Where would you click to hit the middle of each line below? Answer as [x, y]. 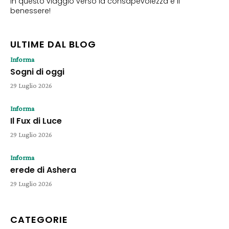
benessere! [30, 10]
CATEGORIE [39, 219]
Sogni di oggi [37, 72]
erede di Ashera [43, 170]
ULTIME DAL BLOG [53, 44]
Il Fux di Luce [36, 121]
